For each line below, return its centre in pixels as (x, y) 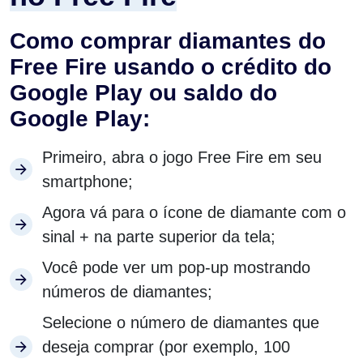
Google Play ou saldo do (143, 93)
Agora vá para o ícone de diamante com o (194, 213)
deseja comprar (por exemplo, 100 (166, 347)
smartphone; (88, 182)
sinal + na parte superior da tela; (159, 237)
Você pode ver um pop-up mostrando (176, 268)
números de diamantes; (127, 292)
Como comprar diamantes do (168, 41)
